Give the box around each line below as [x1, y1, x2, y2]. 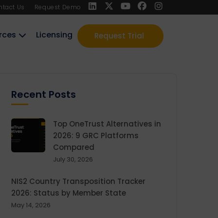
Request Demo [34, 2, 82, 11]
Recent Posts [11, 88, 76, 101]
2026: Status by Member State [11, 188, 126, 198]
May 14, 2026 [11, 200, 51, 210]
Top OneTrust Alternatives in [53, 119, 161, 129]
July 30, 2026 [53, 155, 93, 164]
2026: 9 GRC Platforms [53, 130, 139, 141]
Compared [53, 142, 94, 152]
